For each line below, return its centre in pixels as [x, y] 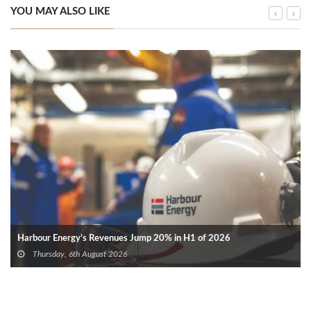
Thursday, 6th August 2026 [79, 254]
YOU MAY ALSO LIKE [60, 11]
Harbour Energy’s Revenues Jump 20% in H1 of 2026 [124, 239]
